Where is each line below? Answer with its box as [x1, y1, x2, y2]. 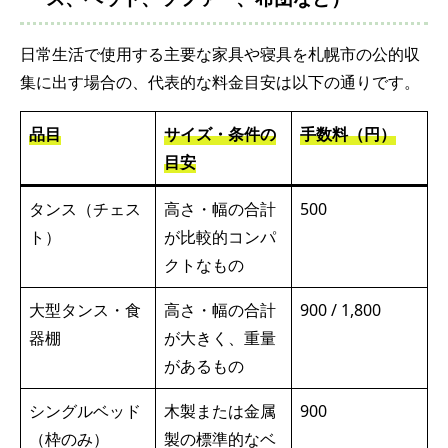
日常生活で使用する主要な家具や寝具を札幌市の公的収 [20, 42, 420, 65]
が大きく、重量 [164, 326, 276, 349]
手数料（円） [300, 122, 396, 145]
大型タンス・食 [29, 298, 141, 321]
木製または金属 [164, 399, 276, 422]
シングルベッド [29, 399, 141, 422]
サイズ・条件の [164, 122, 276, 145]
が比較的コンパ [164, 225, 276, 248]
